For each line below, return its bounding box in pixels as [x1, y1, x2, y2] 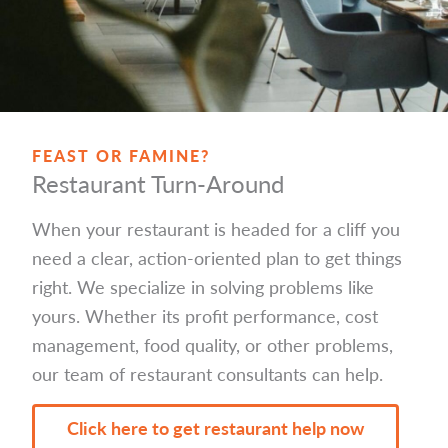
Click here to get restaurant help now [67, 415, 364, 441]
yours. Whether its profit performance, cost [32, 303, 378, 329]
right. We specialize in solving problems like [32, 274, 374, 300]
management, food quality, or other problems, [32, 332, 393, 358]
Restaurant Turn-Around [32, 166, 284, 201]
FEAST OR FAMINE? [32, 144, 210, 168]
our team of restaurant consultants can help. [32, 361, 383, 387]
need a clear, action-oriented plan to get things [32, 245, 402, 271]
